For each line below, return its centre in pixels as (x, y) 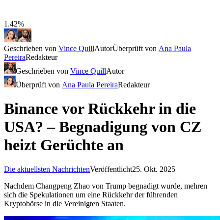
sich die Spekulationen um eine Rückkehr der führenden (91, 194)
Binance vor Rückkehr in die (100, 109)
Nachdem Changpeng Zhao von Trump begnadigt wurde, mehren (106, 186)
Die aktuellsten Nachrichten (47, 169)
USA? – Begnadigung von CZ (103, 127)
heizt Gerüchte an (64, 145)
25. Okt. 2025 (154, 169)
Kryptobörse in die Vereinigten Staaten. (65, 203)
